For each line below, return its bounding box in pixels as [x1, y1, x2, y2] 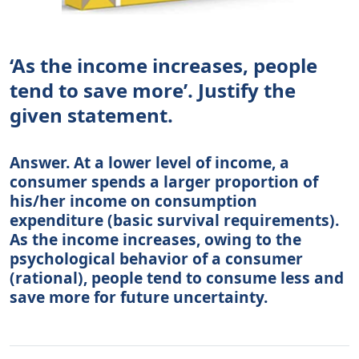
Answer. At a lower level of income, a [10, 151, 289, 173]
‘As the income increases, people [10, 51, 317, 79]
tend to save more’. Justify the [10, 76, 296, 103]
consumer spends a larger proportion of [10, 170, 318, 192]
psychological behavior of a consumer [10, 247, 303, 269]
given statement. [10, 101, 173, 128]
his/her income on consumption [10, 189, 257, 212]
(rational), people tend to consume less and [10, 266, 344, 288]
